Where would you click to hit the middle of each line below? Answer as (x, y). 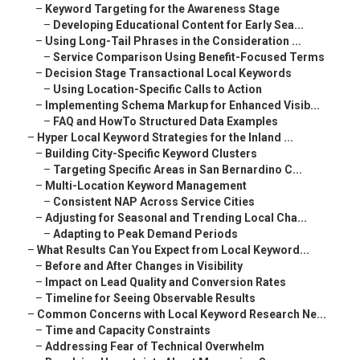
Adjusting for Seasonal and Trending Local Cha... (176, 218)
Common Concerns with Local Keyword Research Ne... (182, 315)
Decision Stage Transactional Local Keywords (168, 74)
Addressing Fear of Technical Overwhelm (155, 347)
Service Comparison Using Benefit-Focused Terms (189, 57)
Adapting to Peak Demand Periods (145, 234)
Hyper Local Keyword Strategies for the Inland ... (165, 138)
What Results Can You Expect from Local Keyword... (173, 250)
